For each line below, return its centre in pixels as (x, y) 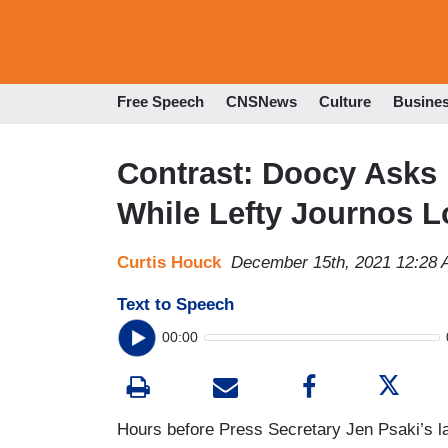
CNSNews (261, 102)
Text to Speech (175, 304)
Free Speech (160, 102)
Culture (345, 102)
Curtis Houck (169, 262)
